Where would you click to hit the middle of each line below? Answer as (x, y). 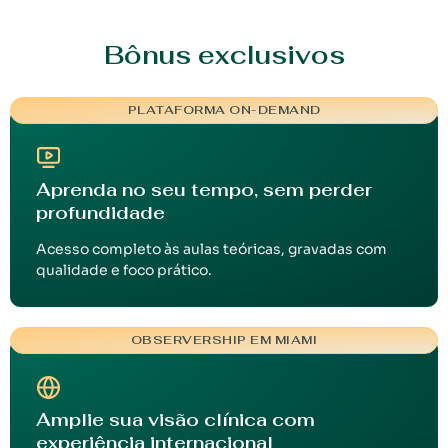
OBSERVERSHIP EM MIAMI (224, 340)
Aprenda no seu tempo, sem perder (204, 190)
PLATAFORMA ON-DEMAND (224, 110)
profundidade (100, 213)
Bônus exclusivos (224, 55)
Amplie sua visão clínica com (175, 420)
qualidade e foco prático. (124, 270)
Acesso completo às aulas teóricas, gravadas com (211, 249)
